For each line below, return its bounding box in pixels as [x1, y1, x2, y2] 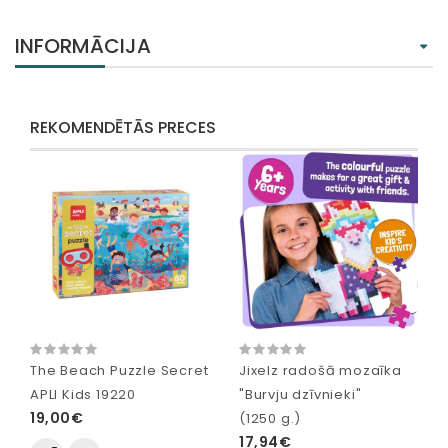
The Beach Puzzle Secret [30, 361, 209, 381]
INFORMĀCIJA [15, 32, 151, 61]
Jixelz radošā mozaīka [239, 361, 402, 381]
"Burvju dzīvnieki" [239, 385, 362, 405]
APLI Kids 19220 [30, 385, 137, 405]
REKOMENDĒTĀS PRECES [30, 116, 216, 140]
